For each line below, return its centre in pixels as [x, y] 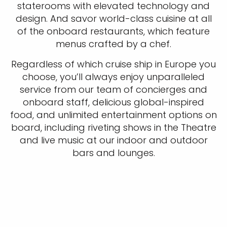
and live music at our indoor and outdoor [113, 140]
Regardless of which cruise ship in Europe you [113, 64]
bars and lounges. [113, 153]
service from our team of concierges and [113, 90]
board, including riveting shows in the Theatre [113, 128]
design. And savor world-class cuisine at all [113, 19]
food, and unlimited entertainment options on [113, 115]
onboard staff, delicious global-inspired [113, 102]
